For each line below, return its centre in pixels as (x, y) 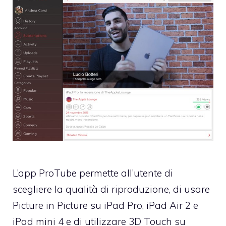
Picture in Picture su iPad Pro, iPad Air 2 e (105, 205)
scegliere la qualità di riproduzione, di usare (111, 189)
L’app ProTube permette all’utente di (93, 173)
